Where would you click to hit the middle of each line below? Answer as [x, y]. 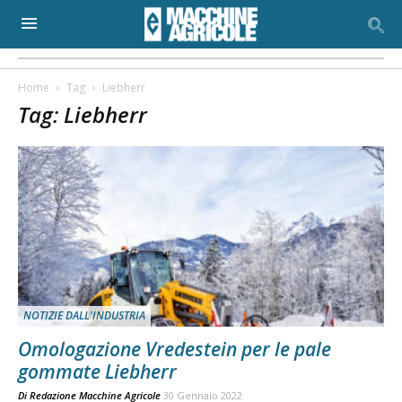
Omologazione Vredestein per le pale [175, 350]
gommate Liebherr [97, 372]
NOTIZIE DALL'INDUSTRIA [84, 316]
